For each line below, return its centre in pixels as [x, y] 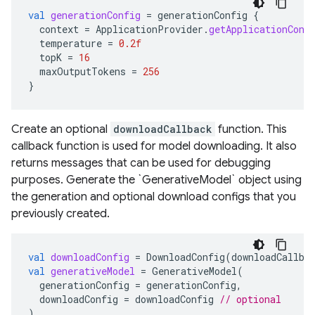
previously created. [60, 213]
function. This [251, 129]
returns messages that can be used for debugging [141, 163]
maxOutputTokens [83, 71]
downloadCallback [163, 129]
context [59, 29]
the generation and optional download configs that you [154, 197]
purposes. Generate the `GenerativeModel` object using [156, 180]
